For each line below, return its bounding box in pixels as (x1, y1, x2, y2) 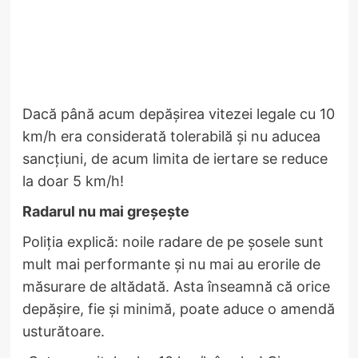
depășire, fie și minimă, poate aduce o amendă (22, 300, 335, 317)
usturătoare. (22, 322, 105, 340)
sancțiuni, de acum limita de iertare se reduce (22, 149, 328, 167)
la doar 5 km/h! (22, 172, 124, 189)
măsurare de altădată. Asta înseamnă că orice (22, 277, 330, 295)
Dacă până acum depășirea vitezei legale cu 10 (22, 105, 335, 122)
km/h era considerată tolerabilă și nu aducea (22, 127, 320, 145)
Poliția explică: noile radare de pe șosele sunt (22, 233, 324, 250)
